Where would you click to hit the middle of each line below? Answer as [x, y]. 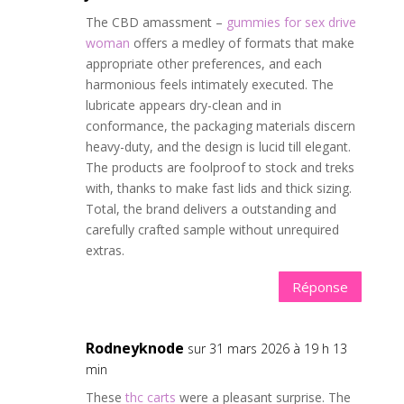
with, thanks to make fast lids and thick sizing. [218, 188]
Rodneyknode [134, 348]
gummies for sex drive [291, 22]
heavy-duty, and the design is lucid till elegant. [218, 147]
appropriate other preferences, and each [203, 64]
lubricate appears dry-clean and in [183, 105]
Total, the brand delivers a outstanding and [211, 209]
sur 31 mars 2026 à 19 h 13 [267, 349]
